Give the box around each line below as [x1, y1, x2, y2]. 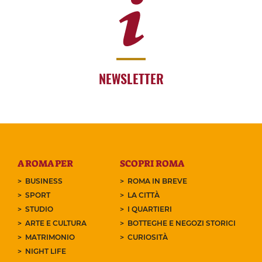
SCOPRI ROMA [120, 157, 185, 170]
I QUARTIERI [127, 205, 173, 214]
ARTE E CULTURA [25, 219, 87, 228]
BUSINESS [25, 177, 63, 186]
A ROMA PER [17, 157, 73, 170]
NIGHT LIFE [25, 247, 66, 256]
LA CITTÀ [127, 191, 160, 200]
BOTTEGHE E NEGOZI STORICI [127, 219, 236, 228]
